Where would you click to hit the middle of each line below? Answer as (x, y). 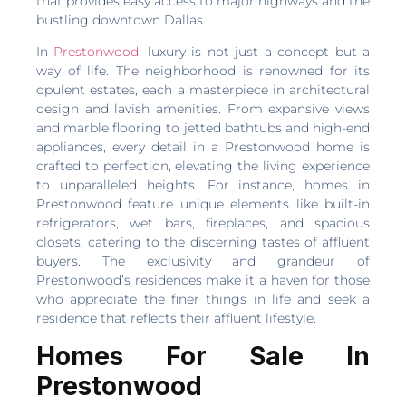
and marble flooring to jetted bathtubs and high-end (203, 128)
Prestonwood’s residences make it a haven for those (203, 280)
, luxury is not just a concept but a (255, 52)
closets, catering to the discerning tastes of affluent (203, 242)
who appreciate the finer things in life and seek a (203, 300)
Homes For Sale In (203, 356)
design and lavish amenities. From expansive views (203, 109)
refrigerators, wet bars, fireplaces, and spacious (203, 223)
